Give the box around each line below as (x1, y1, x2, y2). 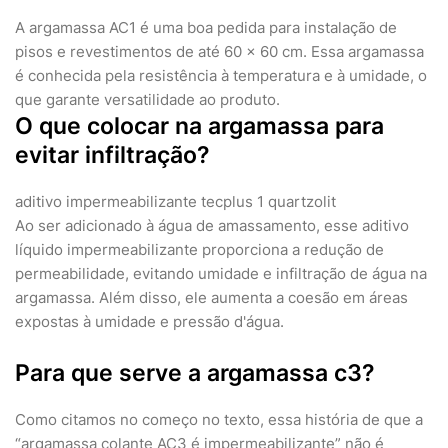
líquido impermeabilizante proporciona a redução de (15, 240, 384, 260)
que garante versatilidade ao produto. (15, 90, 280, 110)
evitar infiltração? (15, 141, 210, 170)
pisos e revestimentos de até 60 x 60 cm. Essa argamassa (15, 42, 424, 62)
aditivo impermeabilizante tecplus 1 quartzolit (15, 192, 336, 212)
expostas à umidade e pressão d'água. (15, 312, 284, 332)
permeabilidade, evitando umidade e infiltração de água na (15, 264, 427, 284)
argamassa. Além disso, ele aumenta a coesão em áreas (15, 288, 408, 308)
